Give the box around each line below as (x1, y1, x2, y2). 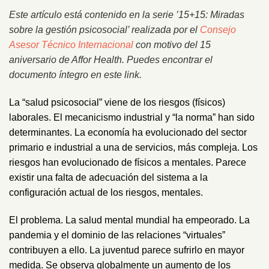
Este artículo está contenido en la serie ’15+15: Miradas (9, 10, 244, 20)
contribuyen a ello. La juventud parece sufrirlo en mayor (9, 244, 244, 255)
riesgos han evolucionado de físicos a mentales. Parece (9, 157, 246, 168)
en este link (91, 70, 139, 80)
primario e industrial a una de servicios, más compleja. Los (9, 142, 258, 153)
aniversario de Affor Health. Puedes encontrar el (9, 55, 213, 65)
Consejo (200, 25, 236, 35)
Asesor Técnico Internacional (9, 40, 133, 50)
